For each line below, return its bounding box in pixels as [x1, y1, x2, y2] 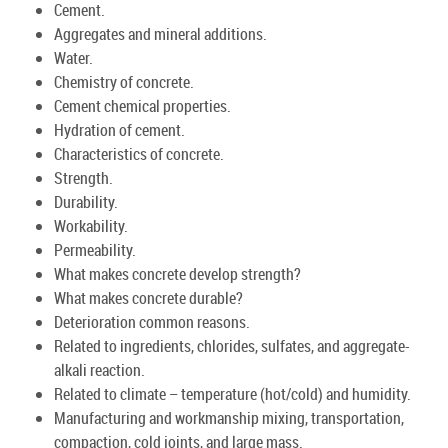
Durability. [54, 190, 118, 213]
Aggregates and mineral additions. [54, 22, 267, 45]
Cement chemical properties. [54, 94, 231, 117]
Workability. [54, 214, 128, 237]
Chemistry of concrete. [54, 70, 194, 93]
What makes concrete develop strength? [54, 262, 301, 285]
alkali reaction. [54, 358, 145, 381]
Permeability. [54, 238, 136, 261]
